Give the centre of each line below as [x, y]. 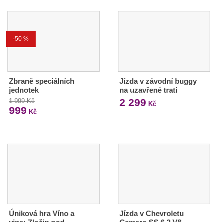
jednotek [24, 90]
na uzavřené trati [148, 90]
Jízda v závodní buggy [158, 81]
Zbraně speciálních [42, 81]
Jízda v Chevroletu [151, 214]
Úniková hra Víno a [42, 214]
